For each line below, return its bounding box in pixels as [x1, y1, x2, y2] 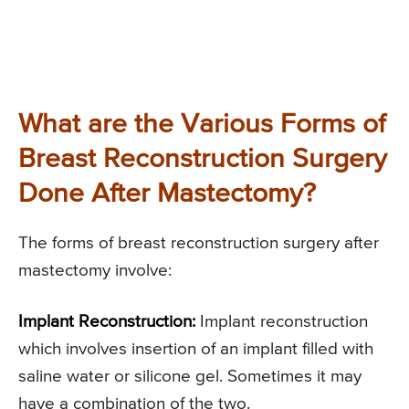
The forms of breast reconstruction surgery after [18, 235, 379, 253]
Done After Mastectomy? [18, 181, 316, 209]
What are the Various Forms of [18, 111, 385, 140]
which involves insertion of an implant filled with [18, 341, 373, 359]
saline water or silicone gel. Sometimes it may [18, 368, 362, 386]
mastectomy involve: [18, 262, 172, 280]
